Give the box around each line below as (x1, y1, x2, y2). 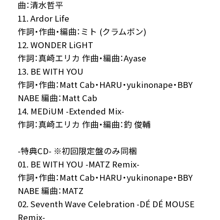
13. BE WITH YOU (17, 65, 83, 77)
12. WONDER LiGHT (17, 38, 93, 51)
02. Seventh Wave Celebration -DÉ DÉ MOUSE (17, 197, 194, 210)
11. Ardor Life (17, 12, 69, 24)
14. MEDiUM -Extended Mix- (17, 105, 124, 117)
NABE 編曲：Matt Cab (17, 91, 97, 104)
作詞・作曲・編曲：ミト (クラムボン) (17, 25, 146, 37)
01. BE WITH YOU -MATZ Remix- (17, 158, 139, 170)
